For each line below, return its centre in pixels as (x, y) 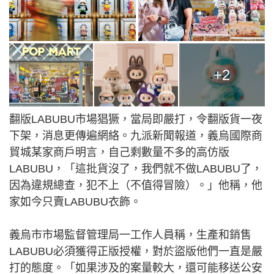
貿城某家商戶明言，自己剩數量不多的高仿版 (119, 153)
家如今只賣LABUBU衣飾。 (75, 202)
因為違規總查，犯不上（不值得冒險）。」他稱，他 (136, 186)
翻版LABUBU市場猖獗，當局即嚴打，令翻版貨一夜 (136, 120)
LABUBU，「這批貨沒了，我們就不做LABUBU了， (136, 169)
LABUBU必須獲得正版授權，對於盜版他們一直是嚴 (136, 252)
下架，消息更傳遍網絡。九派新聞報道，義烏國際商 (136, 136)
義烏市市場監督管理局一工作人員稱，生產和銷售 (130, 235)
